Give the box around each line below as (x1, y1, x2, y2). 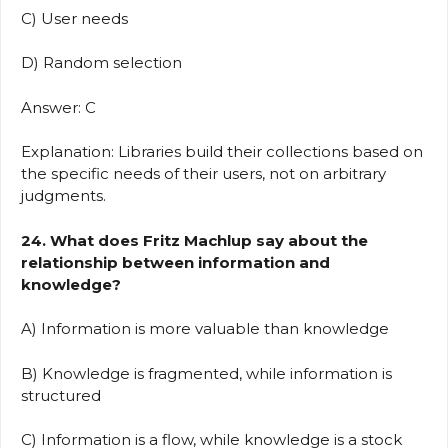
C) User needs (21, 8, 136, 28)
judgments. (21, 186, 106, 206)
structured (21, 385, 109, 405)
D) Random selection (21, 53, 190, 73)
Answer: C (21, 97, 104, 117)
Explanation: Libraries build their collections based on (21, 142, 423, 162)
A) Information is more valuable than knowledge (21, 319, 397, 339)
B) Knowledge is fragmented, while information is (21, 363, 392, 383)
